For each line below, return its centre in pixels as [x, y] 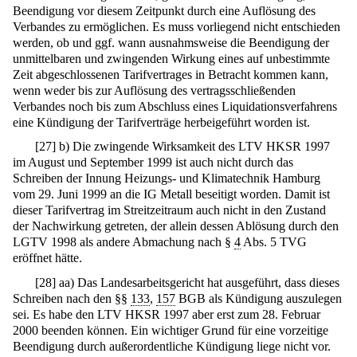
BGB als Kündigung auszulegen [259, 298]
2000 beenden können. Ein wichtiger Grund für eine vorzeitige [171, 330]
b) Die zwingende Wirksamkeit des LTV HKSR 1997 [193, 147]
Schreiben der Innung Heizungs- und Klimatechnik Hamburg [167, 178]
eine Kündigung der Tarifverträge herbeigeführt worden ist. [161, 122]
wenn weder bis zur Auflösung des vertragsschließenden [154, 90]
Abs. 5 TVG [274, 242]
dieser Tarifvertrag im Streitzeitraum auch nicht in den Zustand [169, 210]
